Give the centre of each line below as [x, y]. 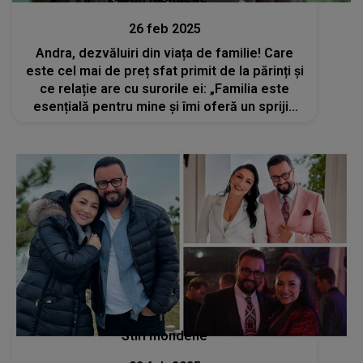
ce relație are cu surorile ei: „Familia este [165, 88]
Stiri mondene [165, 336]
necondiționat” [165, 124]
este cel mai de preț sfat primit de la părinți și [164, 70]
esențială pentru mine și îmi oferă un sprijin [165, 106]
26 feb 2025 [164, 28]
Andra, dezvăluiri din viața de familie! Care [165, 53]
